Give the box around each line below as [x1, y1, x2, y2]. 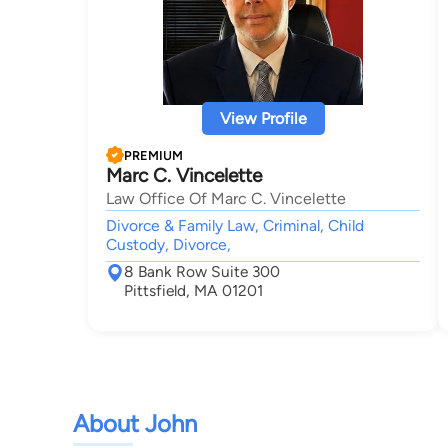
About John [73, 408, 197, 438]
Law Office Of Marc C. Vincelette [106, 189, 346, 208]
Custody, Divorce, [106, 235, 231, 254]
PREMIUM [124, 147, 183, 163]
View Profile [219, 109, 307, 128]
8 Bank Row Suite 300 [124, 262, 280, 281]
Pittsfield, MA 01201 [124, 281, 263, 300]
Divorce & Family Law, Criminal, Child [106, 216, 364, 235]
